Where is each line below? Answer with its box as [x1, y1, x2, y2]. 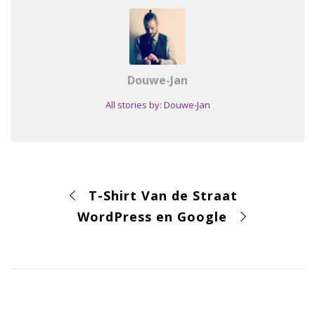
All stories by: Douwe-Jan [105, 98, 210, 112]
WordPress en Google [77, 208, 227, 226]
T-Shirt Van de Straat [89, 187, 238, 205]
